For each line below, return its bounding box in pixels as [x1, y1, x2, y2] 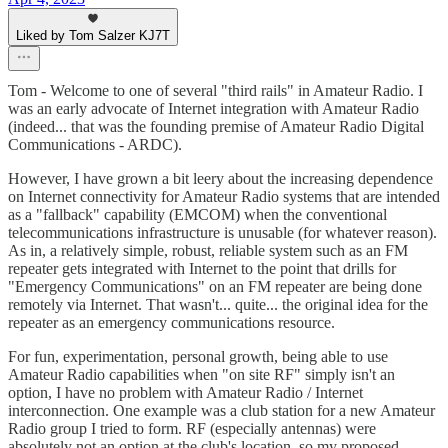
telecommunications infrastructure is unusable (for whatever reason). [8, 224, 437, 242]
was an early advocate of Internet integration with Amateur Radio [8, 100, 419, 118]
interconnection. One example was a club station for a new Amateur [8, 402, 435, 420]
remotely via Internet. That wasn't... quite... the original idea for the [8, 296, 428, 314]
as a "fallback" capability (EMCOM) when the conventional [8, 206, 387, 224]
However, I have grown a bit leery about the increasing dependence [8, 170, 433, 188]
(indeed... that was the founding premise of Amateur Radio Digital [8, 118, 424, 136]
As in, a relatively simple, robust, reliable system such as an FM [8, 242, 408, 260]
